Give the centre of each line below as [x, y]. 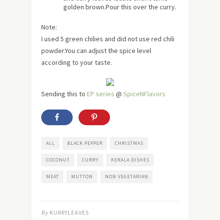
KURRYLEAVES [69, 213]
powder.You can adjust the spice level [96, 51]
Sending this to [63, 94]
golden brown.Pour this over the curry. [120, 7]
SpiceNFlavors [144, 94]
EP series [100, 94]
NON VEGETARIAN [127, 177]
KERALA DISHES [130, 160]
